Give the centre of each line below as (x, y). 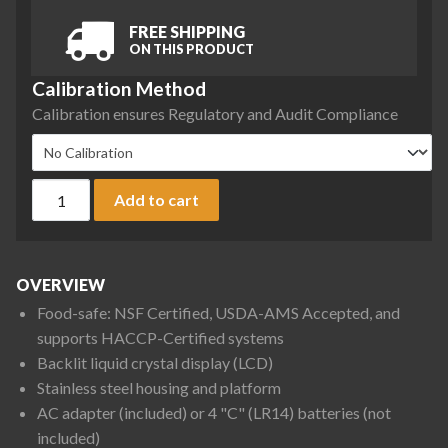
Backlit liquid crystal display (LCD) (154, 363)
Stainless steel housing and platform (158, 388)
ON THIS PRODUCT (191, 48)
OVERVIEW (60, 285)
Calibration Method (119, 88)
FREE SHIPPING (186, 31)
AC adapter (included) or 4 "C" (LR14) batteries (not (213, 413)
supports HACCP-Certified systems (160, 338)
